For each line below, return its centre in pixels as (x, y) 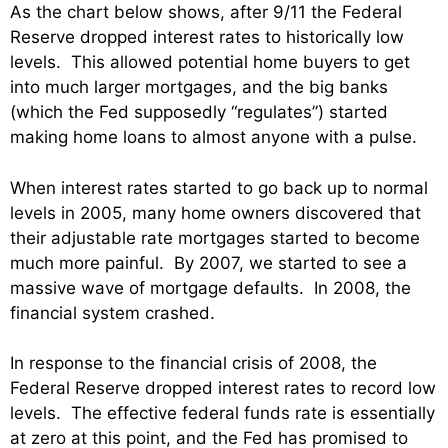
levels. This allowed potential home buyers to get (210, 62)
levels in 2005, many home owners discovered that (215, 212)
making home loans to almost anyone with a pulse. (213, 137)
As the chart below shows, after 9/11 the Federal (206, 12)
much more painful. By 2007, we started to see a (208, 262)
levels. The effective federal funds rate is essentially (222, 413)
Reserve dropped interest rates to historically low (207, 37)
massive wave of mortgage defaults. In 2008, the (210, 287)
